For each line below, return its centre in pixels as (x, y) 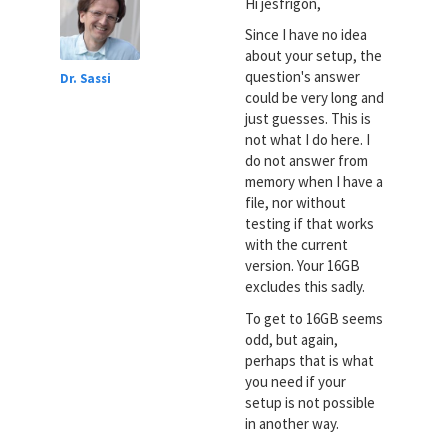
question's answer (302, 77)
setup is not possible (309, 402)
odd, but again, (291, 339)
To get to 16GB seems (313, 318)
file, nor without (295, 203)
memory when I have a (313, 182)
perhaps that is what (309, 360)
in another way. (291, 423)
